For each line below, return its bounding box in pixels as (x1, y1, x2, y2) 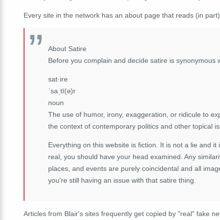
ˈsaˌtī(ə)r (48, 86, 76, 95)
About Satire (48, 44, 86, 53)
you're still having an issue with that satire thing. (48, 176, 196, 184)
